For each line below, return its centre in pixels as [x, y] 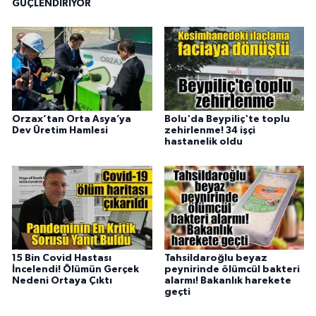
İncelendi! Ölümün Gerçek [75, 270]
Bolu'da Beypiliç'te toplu [227, 120]
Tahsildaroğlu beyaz [215, 259]
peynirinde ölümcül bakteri [232, 270]
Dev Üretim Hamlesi [60, 131]
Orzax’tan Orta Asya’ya [72, 120]
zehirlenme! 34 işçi [209, 131]
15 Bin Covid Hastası [62, 259]
